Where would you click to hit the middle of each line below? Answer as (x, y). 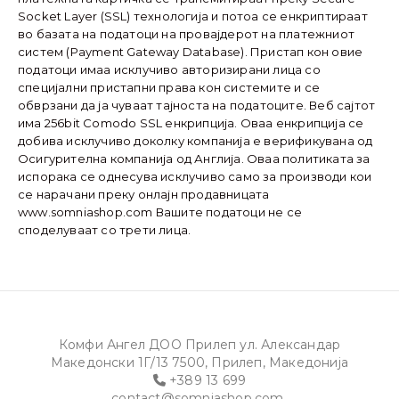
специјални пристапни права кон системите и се (169, 87)
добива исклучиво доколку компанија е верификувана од (195, 140)
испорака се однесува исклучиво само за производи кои (195, 176)
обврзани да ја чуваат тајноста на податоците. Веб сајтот (197, 105)
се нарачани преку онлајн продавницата (144, 194)
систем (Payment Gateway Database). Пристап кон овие (191, 51)
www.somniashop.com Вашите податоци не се (160, 212)
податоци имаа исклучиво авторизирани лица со (169, 69)
